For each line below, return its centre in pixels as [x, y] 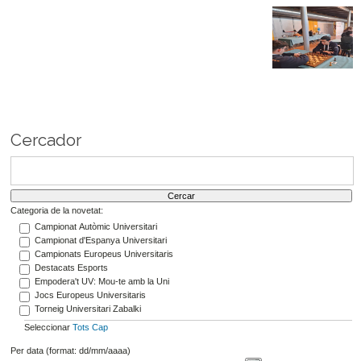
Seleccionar [48, 328]
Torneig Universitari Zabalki [87, 308]
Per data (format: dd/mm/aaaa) [70, 350]
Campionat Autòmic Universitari [95, 226]
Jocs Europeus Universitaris [90, 295]
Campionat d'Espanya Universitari [100, 240]
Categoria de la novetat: [56, 211]
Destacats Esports [71, 267]
